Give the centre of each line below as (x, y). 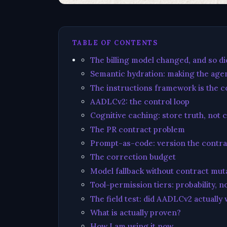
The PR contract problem (137, 129)
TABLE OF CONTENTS (115, 42)
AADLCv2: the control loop (140, 101)
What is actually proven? (135, 213)
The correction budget (133, 157)
